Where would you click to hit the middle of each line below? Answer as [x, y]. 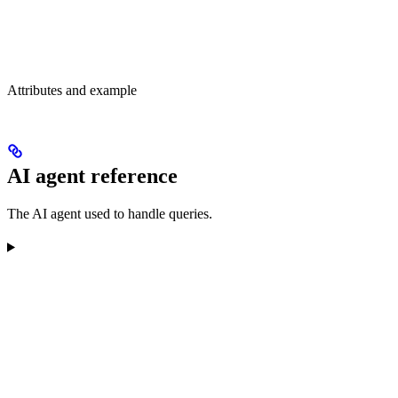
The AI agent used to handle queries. [110, 213]
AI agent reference [92, 175]
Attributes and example [72, 90]
